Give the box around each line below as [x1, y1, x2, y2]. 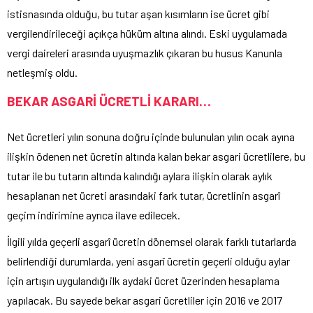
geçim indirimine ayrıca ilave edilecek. [7, 208, 180, 222]
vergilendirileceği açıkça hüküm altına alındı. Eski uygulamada [7, 27, 287, 41]
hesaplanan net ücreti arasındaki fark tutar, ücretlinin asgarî [7, 189, 280, 203]
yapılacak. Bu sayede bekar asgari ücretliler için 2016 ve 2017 [7, 293, 282, 307]
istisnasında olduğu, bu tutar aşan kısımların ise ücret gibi [7, 7, 270, 21]
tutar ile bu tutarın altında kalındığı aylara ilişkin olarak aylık [7, 169, 272, 183]
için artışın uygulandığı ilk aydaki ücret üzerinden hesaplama [7, 274, 279, 288]
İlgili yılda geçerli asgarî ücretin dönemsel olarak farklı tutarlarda [7, 235, 296, 249]
